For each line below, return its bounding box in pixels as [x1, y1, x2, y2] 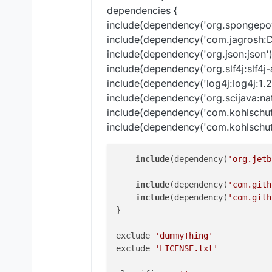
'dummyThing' [155, 231, 213, 241]
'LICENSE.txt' [155, 243, 218, 254]
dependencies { [107, 4, 178, 17]
